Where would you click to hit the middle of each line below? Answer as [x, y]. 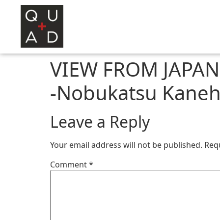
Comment [69, 165]
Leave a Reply [100, 122]
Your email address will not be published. [126, 145]
